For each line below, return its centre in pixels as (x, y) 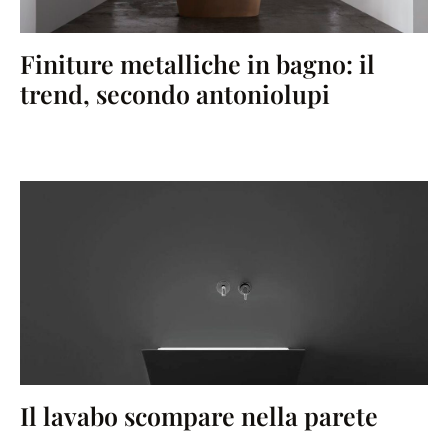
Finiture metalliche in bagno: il (197, 64)
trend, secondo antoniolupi (175, 94)
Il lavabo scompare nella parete (199, 416)
